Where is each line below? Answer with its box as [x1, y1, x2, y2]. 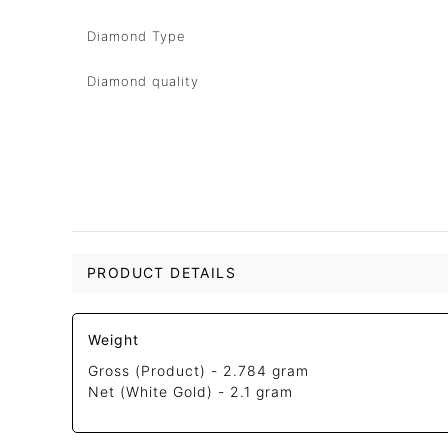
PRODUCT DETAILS [87, 264, 236, 281]
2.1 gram [230, 383, 294, 401]
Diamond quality [87, 73, 199, 89]
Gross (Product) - [88, 362, 224, 380]
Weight [88, 331, 140, 349]
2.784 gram [223, 362, 310, 380]
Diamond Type [87, 28, 186, 44]
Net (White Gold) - [88, 383, 231, 401]
